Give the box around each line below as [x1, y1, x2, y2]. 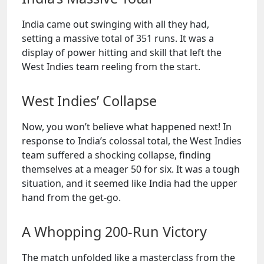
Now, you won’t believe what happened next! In [22, 120, 232, 133]
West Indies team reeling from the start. [22, 60, 200, 73]
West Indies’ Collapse [22, 91, 157, 110]
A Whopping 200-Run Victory [22, 222, 207, 241]
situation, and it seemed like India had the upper [22, 177, 237, 190]
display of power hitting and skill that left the [22, 46, 222, 59]
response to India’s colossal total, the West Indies [22, 134, 242, 147]
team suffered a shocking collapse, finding [22, 148, 211, 161]
